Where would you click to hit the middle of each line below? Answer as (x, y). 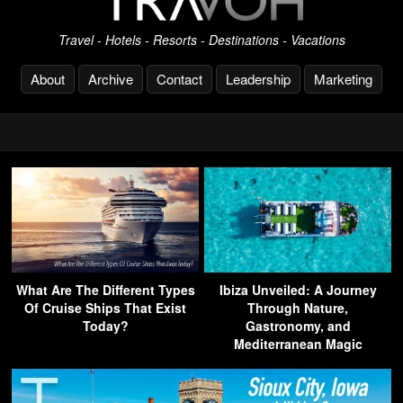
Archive (111, 79)
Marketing (343, 79)
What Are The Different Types (105, 290)
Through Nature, (298, 308)
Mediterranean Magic (298, 344)
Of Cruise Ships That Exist (105, 308)
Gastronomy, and (298, 326)
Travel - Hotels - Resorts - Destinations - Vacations (201, 40)
